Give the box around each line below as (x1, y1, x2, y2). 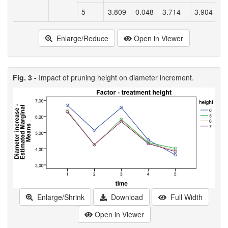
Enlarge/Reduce (54, 33, 108, 44)
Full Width (168, 191, 203, 202)
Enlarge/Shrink (35, 191, 84, 202)
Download (108, 191, 143, 202)
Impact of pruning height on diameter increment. (39, 72, 194, 83)
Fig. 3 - (13, 72, 39, 83)
